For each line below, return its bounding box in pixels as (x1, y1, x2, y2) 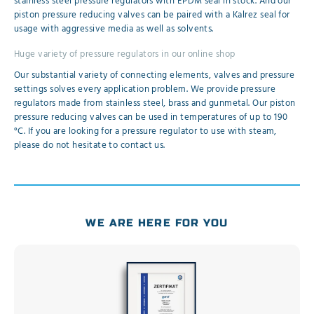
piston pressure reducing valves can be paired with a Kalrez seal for (14, 8, 290, 23)
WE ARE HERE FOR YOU (86, 216, 228, 229)
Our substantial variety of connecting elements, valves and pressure (14, 68, 295, 83)
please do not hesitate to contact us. (14, 138, 165, 153)
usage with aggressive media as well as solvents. (14, 22, 214, 37)
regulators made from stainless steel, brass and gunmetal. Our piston (14, 96, 296, 111)
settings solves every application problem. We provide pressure (14, 82, 276, 97)
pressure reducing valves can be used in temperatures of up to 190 (14, 110, 288, 125)
